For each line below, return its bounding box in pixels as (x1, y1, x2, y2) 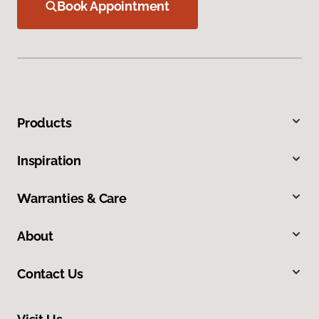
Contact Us (17, 266, 84, 281)
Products (17, 115, 72, 130)
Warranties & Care (17, 190, 127, 206)
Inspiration (17, 152, 82, 168)
